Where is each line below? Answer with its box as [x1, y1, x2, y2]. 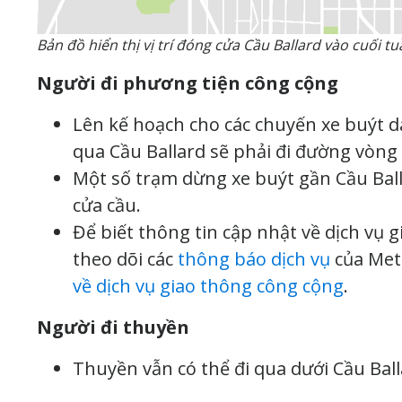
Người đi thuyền [37, 314, 189, 339]
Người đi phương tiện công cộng [37, 70, 338, 95]
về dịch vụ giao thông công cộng [73, 273, 344, 298]
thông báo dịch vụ [178, 246, 330, 271]
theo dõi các [73, 246, 178, 271]
